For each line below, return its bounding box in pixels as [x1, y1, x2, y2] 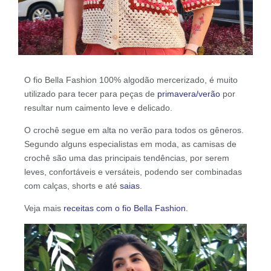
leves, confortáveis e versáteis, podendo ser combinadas [24, 166, 242, 177]
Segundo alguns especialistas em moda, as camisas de [24, 139, 237, 149]
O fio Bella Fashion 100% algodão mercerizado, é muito [24, 74, 238, 85]
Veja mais [24, 203, 64, 213]
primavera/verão [157, 88, 220, 99]
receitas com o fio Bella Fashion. [64, 203, 188, 213]
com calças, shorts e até [24, 180, 120, 191]
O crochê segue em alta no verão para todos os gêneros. [24, 125, 244, 135]
